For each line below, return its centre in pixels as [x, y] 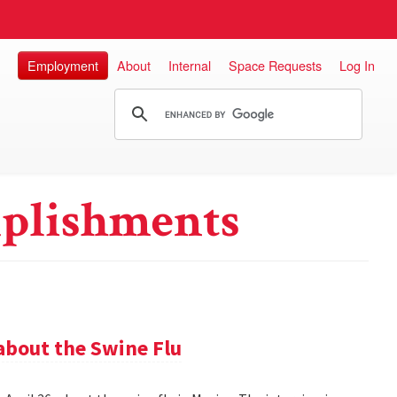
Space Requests [275, 65]
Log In [357, 65]
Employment [63, 65]
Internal [190, 65]
